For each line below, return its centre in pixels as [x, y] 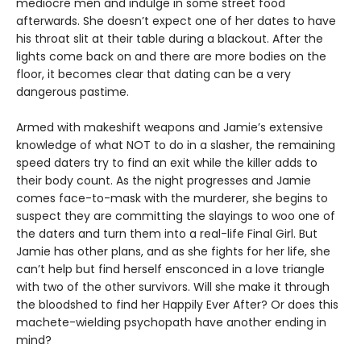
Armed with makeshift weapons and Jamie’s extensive [170, 128]
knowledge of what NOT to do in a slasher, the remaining [176, 145]
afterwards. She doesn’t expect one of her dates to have [176, 21]
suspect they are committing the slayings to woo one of [176, 216]
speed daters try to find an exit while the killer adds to [167, 163]
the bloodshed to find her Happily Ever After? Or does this [177, 305]
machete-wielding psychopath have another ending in [171, 323]
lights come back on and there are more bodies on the [171, 57]
